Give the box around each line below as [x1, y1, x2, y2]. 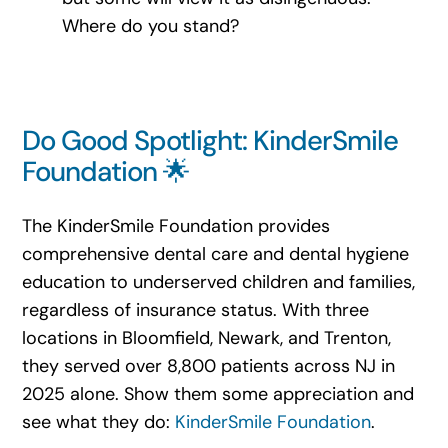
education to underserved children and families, [21, 270, 415, 295]
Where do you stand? [61, 13, 239, 38]
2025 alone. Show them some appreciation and [21, 382, 414, 407]
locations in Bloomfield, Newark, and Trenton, [21, 326, 391, 351]
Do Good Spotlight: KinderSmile [21, 123, 399, 160]
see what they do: [21, 410, 175, 435]
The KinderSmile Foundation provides [21, 214, 330, 239]
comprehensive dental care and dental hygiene [21, 242, 409, 267]
